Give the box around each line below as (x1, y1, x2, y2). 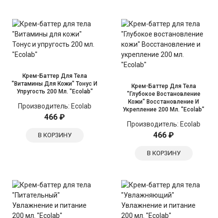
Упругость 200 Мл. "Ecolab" (16, 88, 93, 95)
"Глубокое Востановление (127, 91, 200, 97)
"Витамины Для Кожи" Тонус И (12, 80, 97, 87)
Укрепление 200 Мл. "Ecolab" (123, 106, 204, 113)
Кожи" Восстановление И (128, 98, 199, 105)
